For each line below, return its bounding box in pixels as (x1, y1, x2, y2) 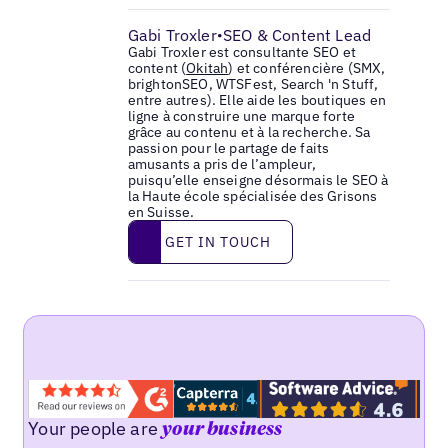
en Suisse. (127, 203, 195, 222)
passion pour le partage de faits (127, 139, 330, 158)
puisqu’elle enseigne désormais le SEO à (127, 171, 389, 190)
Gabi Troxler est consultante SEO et (127, 43, 356, 62)
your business (162, 421, 283, 440)
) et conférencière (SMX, (228, 59, 386, 78)
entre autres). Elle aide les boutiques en (127, 91, 386, 110)
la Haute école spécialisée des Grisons (127, 187, 378, 206)
